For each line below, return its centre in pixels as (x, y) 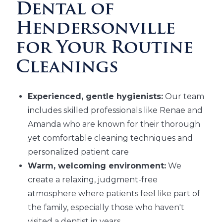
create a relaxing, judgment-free (93, 180)
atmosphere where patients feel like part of (114, 194)
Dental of (65, 10)
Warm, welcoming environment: (97, 166)
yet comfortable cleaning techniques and (110, 138)
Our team (184, 97)
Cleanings (67, 68)
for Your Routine (105, 49)
